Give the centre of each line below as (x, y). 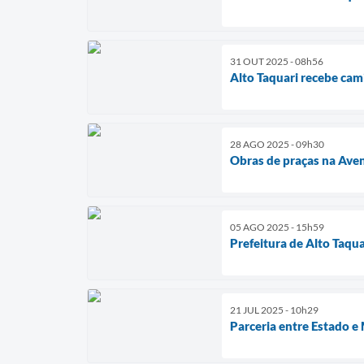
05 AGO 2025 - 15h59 (277, 227)
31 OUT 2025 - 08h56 (277, 61)
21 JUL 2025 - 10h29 (274, 310)
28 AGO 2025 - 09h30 (277, 144)
